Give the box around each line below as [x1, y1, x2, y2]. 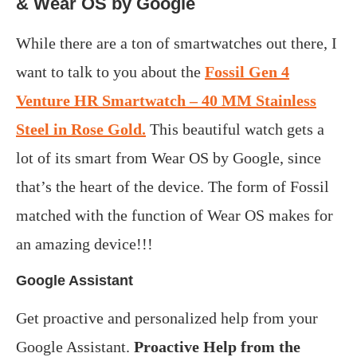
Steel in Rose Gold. [16, 120, 146, 138]
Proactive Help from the [134, 338, 300, 355]
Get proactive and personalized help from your [16, 309, 318, 327]
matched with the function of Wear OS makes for [16, 206, 333, 224]
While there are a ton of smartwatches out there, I [16, 34, 337, 52]
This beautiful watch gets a [146, 120, 324, 138]
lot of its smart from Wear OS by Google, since [16, 149, 321, 167]
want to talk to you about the [16, 63, 205, 80]
